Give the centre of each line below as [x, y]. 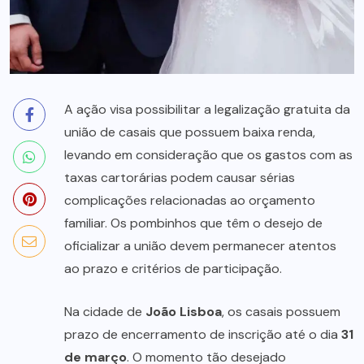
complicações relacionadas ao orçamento [190, 201]
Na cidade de [105, 312]
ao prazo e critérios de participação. [173, 269]
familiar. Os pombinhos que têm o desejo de [193, 223]
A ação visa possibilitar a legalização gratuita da [207, 110]
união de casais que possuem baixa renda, [190, 132]
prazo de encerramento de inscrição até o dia [203, 335]
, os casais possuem [281, 312]
